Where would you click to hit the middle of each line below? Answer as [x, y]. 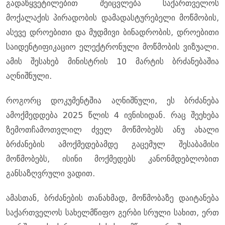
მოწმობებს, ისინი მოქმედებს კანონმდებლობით [113, 159]
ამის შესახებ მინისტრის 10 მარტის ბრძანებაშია [113, 62]
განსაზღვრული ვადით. [50, 174]
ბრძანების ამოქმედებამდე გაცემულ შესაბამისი [113, 145]
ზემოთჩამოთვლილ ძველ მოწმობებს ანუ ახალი [113, 130]
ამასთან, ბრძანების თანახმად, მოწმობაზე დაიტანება [113, 198]
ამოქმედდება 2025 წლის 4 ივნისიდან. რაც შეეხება [113, 116]
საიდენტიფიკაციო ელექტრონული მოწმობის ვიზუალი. [113, 47]
